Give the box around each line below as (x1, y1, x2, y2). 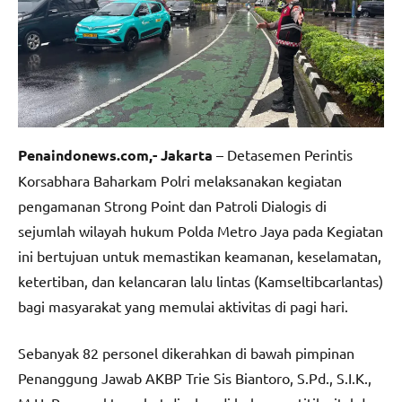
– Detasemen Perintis (213, 145, 353, 164)
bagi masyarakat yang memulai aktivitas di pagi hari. (18, 297, 348, 316)
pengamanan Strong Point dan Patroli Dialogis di (18, 197, 327, 215)
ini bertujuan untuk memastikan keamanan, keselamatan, (18, 247, 381, 266)
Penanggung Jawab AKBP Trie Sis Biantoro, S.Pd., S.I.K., (18, 369, 371, 388)
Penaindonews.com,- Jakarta (18, 145, 213, 165)
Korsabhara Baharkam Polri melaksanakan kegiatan (18, 171, 342, 190)
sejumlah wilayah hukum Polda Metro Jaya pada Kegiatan (18, 222, 383, 240)
